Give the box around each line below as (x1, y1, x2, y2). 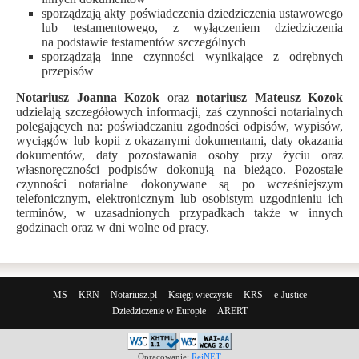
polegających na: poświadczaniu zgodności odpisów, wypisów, (16, 119, 343, 133)
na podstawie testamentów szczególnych (42, 35, 246, 49)
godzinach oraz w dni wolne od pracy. (16, 220, 209, 234)
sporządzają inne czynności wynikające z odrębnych (42, 50, 343, 63)
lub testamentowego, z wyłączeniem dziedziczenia (42, 21, 343, 34)
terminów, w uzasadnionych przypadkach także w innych (16, 206, 343, 220)
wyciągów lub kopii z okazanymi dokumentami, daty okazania (16, 134, 343, 147)
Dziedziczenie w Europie (111, 305, 206, 317)
